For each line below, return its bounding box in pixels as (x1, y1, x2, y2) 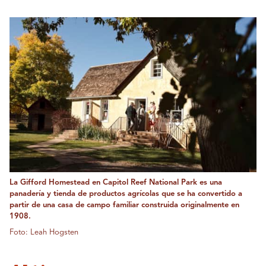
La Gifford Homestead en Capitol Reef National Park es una (9, 178, 222, 186)
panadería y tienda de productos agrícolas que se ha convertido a (9, 189, 242, 198)
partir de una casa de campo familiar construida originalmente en (9, 201, 239, 209)
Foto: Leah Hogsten (9, 228, 78, 236)
